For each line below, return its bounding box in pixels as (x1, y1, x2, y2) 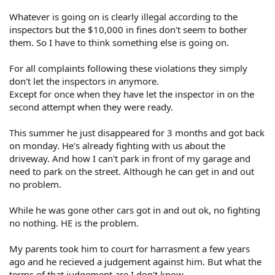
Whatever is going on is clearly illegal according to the (9, 10, 238, 23)
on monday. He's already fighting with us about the (9, 139, 225, 152)
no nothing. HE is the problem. (9, 216, 139, 229)
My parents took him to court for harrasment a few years (9, 242, 250, 255)
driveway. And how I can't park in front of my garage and (9, 152, 250, 165)
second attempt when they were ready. (9, 100, 173, 113)
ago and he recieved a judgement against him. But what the (9, 255, 261, 268)
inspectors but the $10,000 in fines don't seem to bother (9, 23, 247, 36)
